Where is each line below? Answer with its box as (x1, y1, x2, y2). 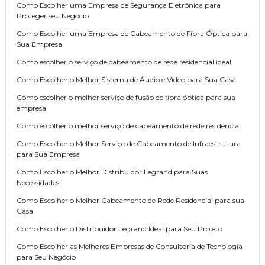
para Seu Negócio (17, 253, 76, 262)
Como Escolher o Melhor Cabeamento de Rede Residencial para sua (17, 196, 244, 205)
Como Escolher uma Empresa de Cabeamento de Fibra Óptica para (17, 29, 247, 38)
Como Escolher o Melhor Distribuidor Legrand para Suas (17, 167, 208, 177)
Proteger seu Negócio (17, 11, 89, 21)
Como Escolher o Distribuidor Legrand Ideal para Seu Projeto (17, 224, 222, 234)
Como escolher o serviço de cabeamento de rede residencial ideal (17, 57, 231, 67)
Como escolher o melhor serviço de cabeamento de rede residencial (17, 121, 241, 131)
